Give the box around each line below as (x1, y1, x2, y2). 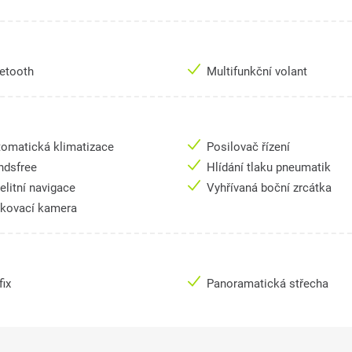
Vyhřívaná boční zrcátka (207, 181, 335, 196)
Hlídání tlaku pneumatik (207, 160, 334, 175)
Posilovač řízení (207, 140, 293, 155)
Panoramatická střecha (207, 277, 332, 291)
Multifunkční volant (207, 64, 310, 79)
